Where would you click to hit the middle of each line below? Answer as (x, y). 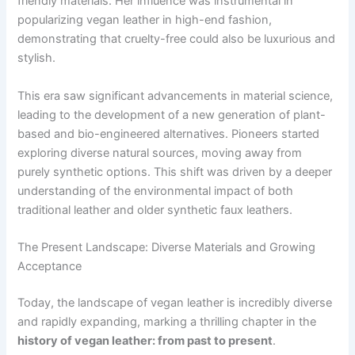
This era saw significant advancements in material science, (176, 95)
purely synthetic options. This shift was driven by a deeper (175, 172)
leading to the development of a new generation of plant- (172, 115)
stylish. (37, 58)
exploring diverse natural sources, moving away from (160, 153)
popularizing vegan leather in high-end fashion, (145, 20)
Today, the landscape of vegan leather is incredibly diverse (175, 302)
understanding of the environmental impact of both (156, 191)
